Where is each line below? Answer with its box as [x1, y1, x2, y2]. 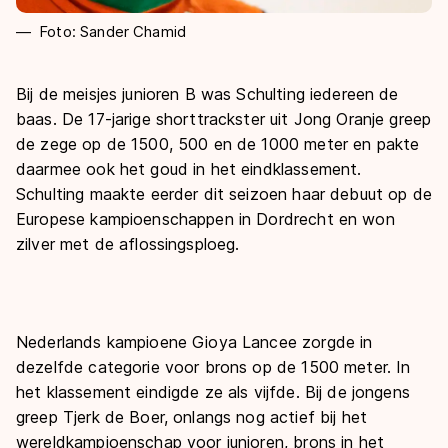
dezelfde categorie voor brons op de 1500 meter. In [16, 356, 411, 377]
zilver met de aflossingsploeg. [16, 233, 240, 254]
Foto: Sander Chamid [39, 21, 187, 41]
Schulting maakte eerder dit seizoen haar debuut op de [16, 183, 432, 204]
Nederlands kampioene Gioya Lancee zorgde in [16, 331, 373, 352]
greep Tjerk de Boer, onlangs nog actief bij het [16, 406, 368, 427]
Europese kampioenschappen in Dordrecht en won [16, 208, 395, 229]
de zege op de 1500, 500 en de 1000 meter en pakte [16, 133, 420, 154]
